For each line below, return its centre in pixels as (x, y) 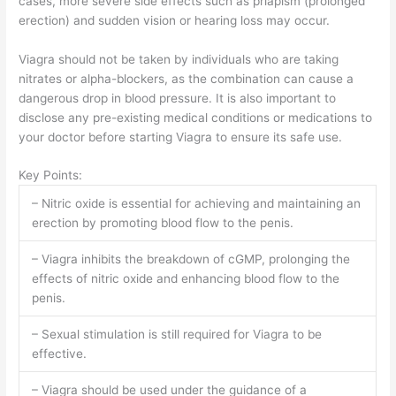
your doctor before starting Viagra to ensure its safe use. (181, 137)
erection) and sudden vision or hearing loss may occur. (175, 20)
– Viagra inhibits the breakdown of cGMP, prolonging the (190, 259)
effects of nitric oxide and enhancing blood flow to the (185, 279)
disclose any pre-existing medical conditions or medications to (196, 117)
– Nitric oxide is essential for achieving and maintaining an (196, 204)
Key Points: (51, 175)
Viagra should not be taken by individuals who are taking (179, 59)
